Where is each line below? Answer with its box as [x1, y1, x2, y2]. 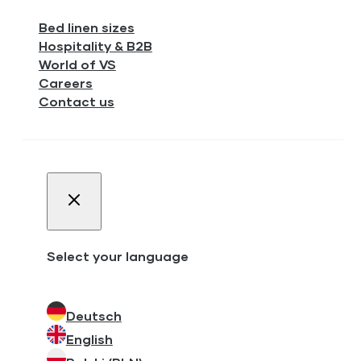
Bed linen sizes [38, 19, 135, 35]
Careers [38, 74, 93, 90]
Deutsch [65, 308, 122, 324]
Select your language [46, 247, 189, 263]
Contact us [38, 93, 114, 109]
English [65, 331, 113, 347]
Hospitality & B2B [38, 37, 152, 53]
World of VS [38, 56, 116, 72]
